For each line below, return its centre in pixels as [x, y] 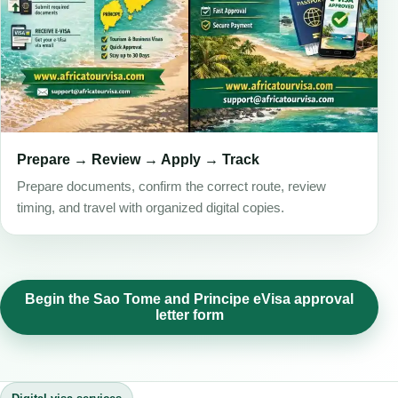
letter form [189, 315]
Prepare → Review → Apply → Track [138, 159]
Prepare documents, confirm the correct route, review [171, 187]
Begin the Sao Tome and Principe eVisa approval [189, 299]
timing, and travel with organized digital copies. [151, 208]
